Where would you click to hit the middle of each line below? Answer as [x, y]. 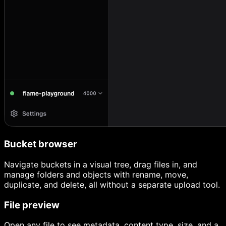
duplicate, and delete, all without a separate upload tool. [112, 184]
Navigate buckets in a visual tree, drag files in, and [101, 164]
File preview [32, 205]
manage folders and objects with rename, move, [96, 174]
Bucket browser [41, 144]
